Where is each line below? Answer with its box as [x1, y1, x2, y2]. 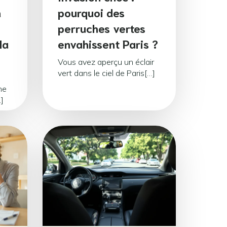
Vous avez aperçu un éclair [58, 57, 154, 67]
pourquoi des [58, 5, 125, 20]
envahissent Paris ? [58, 36, 158, 51]
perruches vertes [58, 20, 145, 35]
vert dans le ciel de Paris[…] [58, 68, 155, 79]
